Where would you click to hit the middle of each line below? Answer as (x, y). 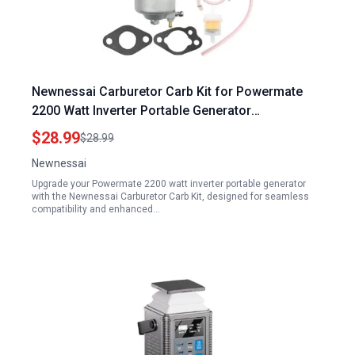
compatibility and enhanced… (96, 209)
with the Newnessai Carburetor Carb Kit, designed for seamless (170, 197)
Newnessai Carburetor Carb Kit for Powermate (167, 92)
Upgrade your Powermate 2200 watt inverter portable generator (169, 184)
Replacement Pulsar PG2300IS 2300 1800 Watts (170, 130)
